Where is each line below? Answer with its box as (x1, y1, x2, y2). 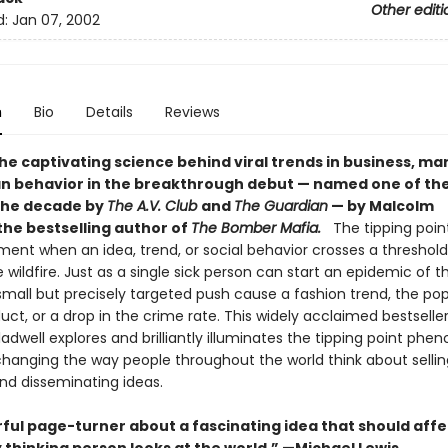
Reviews (164, 102, 220, 122)
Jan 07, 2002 (11, 10, 100, 31)
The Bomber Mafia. (190, 218, 321, 238)
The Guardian (233, 196, 328, 216)
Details (85, 102, 133, 122)
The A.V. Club (106, 196, 201, 216)
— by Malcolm (327, 196, 434, 216)
